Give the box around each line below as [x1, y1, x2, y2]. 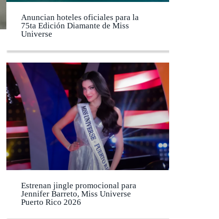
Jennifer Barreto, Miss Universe [21, 189, 131, 198]
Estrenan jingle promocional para [21, 180, 136, 190]
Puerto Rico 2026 [21, 197, 81, 207]
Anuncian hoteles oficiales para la [21, 12, 139, 22]
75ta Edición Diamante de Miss [21, 21, 129, 30]
